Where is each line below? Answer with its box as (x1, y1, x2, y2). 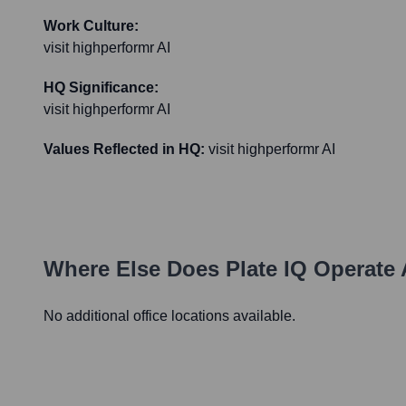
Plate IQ (226, 256, 307, 282)
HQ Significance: (43, 80, 159, 96)
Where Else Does (43, 256, 226, 282)
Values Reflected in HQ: (43, 141, 205, 158)
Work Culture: (43, 18, 139, 34)
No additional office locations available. (43, 308, 295, 324)
